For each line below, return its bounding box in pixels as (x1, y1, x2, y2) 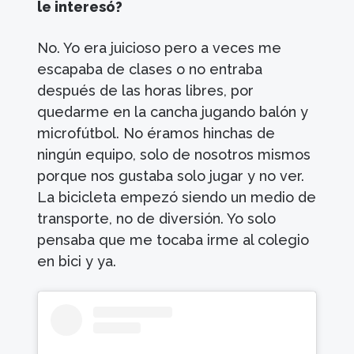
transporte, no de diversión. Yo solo (37, 209, 277, 227)
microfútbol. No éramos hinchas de (37, 124, 276, 141)
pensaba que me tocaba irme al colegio (37, 231, 310, 248)
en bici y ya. (37, 252, 117, 269)
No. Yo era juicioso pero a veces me (37, 39, 282, 56)
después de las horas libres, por (37, 81, 254, 99)
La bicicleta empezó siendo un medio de (37, 188, 317, 205)
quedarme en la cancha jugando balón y (37, 103, 309, 120)
